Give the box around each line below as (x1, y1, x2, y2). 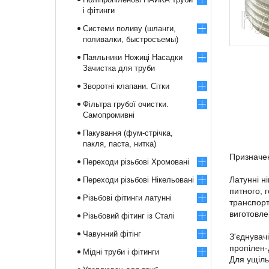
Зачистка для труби (83, 64, 155, 73)
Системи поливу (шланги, (83, 24, 176, 33)
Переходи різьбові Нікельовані (83, 175, 194, 184)
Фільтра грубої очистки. (83, 100, 169, 109)
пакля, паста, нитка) (83, 139, 156, 148)
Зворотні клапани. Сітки (83, 82, 169, 91)
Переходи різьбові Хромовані (83, 157, 189, 166)
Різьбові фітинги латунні (83, 193, 172, 202)
